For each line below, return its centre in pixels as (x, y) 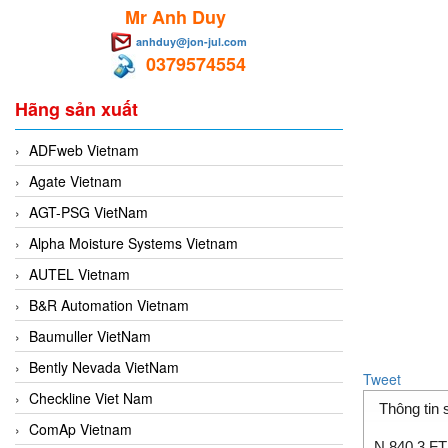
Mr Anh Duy (175, 16)
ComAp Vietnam (80, 428)
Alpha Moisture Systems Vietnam (133, 242)
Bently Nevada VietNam (104, 366)
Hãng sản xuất (76, 108)
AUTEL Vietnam (79, 273)
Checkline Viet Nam (91, 397)
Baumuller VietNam (90, 335)
